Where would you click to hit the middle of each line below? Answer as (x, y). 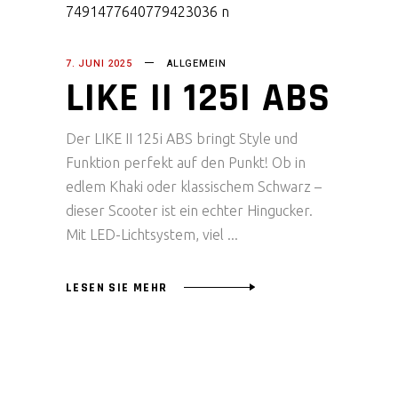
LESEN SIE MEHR (117, 287)
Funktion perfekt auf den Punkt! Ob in (186, 163)
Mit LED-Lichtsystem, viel (147, 235)
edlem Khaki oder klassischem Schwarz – (194, 187)
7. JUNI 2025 (99, 64)
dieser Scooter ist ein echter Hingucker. (189, 211)
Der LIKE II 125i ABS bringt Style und (182, 139)
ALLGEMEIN (196, 64)
